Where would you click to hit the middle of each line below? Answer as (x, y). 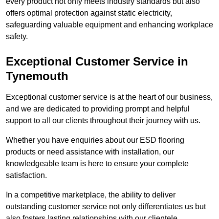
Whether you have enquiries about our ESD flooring (95, 140)
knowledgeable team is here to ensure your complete (97, 164)
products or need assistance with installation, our (90, 152)
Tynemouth (37, 76)
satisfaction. (26, 175)
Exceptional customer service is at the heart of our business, (109, 97)
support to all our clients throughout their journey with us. (103, 121)
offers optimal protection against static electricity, (89, 13)
